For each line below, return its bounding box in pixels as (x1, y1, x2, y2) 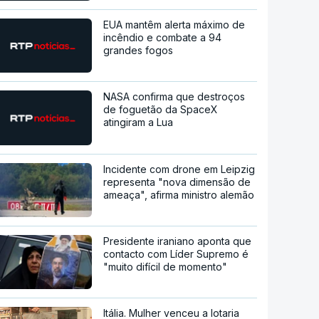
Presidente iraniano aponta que (103, 235, 252, 248)
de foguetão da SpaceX (103, 103, 219, 116)
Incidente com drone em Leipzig (103, 163, 256, 176)
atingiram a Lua (103, 116, 174, 129)
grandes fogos (103, 43, 174, 56)
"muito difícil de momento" (103, 261, 228, 273)
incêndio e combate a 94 (103, 31, 222, 43)
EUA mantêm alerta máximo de (103, 18, 246, 31)
